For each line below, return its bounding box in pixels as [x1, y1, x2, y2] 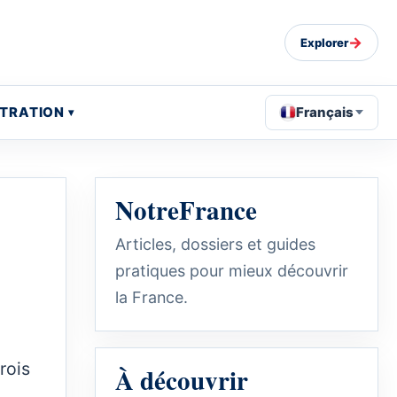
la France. [115, 287, 188, 307]
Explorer [300, 35, 348, 50]
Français [296, 103, 354, 121]
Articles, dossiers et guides [115, 234, 315, 253]
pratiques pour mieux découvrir [115, 261, 348, 280]
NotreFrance [115, 191, 257, 229]
